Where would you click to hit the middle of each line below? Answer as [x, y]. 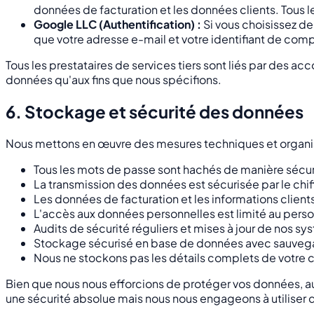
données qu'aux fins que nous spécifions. [114, 79]
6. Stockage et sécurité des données [155, 111]
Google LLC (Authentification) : [117, 24]
